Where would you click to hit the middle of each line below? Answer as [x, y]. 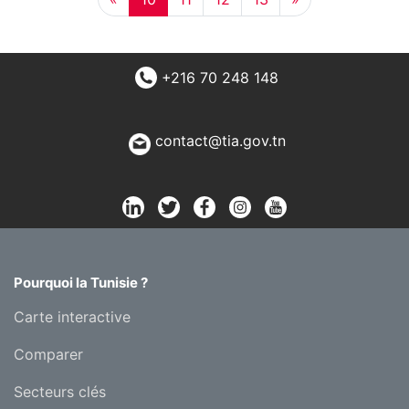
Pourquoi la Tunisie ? [81, 282]
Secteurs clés [60, 391]
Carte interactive [72, 316]
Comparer [48, 354]
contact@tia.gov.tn [220, 140]
